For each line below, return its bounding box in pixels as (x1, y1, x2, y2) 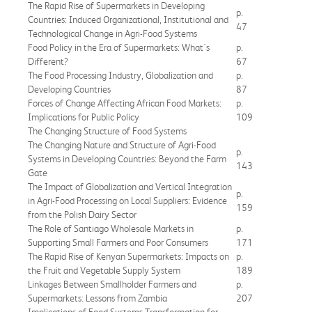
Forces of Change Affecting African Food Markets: (28, 97, 221, 109)
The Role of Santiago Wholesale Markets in (28, 222, 194, 234)
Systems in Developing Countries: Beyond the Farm (28, 153, 226, 164)
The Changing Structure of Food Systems (28, 125, 187, 136)
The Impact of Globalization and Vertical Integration (28, 180, 232, 192)
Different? (28, 55, 68, 67)
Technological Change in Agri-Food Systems (28, 27, 197, 39)
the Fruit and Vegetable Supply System (28, 264, 180, 276)
